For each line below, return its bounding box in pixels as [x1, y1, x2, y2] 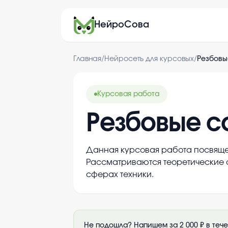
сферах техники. [86, 170, 154, 179]
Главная [73, 55, 101, 63]
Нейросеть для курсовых [104, 55, 194, 63]
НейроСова [94, 20, 149, 30]
